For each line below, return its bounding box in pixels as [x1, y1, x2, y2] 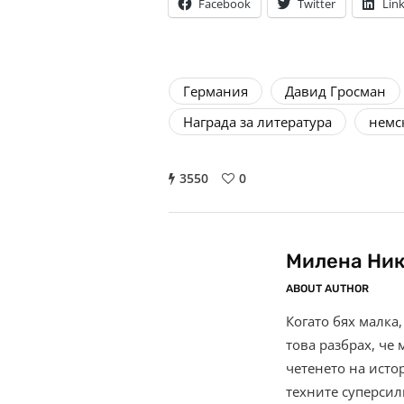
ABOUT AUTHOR [286, 282, 369, 296]
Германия [183, 82, 248, 101]
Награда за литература [183, 113, 332, 132]
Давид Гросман [285, 82, 386, 101]
